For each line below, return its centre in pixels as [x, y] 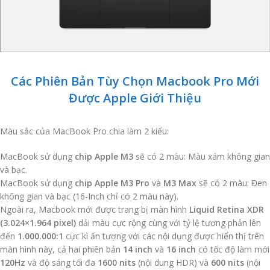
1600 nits [117, 263]
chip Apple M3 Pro [112, 183]
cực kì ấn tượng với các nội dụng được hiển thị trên [165, 236]
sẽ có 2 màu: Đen [232, 183]
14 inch [138, 250]
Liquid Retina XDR [227, 210]
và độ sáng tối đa [61, 263]
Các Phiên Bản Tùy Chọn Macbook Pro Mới [135, 81]
